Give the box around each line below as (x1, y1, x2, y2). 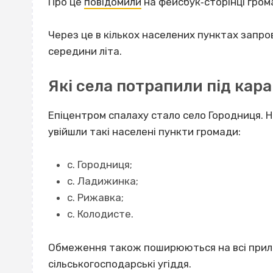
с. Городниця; (66, 158, 132, 171)
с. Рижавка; (66, 191, 124, 204)
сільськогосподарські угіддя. (48, 257, 191, 270)
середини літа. (48, 45, 122, 58)
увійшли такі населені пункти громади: (48, 126, 241, 138)
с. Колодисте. (66, 208, 133, 221)
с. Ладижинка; (66, 175, 138, 188)
